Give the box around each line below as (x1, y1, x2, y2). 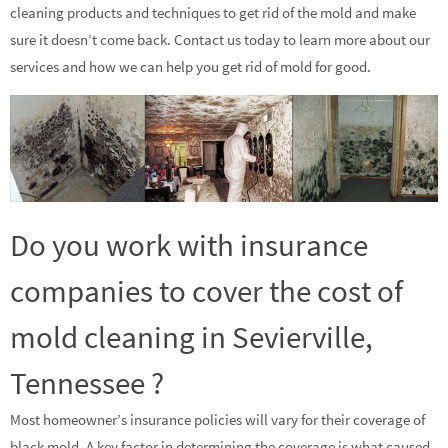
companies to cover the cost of (10, 271, 403, 311)
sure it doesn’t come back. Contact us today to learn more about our (10, 29, 430, 49)
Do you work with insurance (10, 225, 368, 265)
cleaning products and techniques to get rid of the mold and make (10, 2, 416, 22)
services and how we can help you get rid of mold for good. (10, 56, 371, 76)
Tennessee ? (10, 363, 164, 403)
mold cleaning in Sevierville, (10, 317, 373, 357)
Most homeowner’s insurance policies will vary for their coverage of (10, 410, 425, 430)
